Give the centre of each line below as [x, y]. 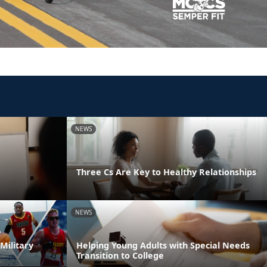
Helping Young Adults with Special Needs [163, 245]
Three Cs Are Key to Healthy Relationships [166, 172]
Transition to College [120, 255]
